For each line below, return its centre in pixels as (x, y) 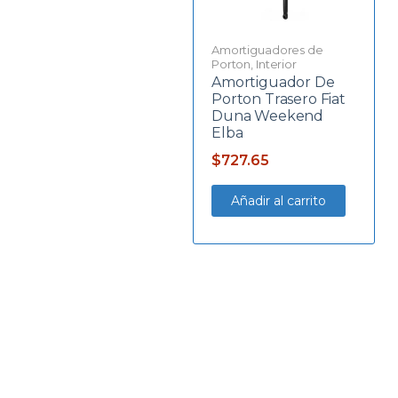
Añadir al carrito (279, 200)
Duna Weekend (268, 115)
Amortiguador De (273, 82)
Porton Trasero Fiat (279, 99)
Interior (276, 64)
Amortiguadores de (267, 49)
